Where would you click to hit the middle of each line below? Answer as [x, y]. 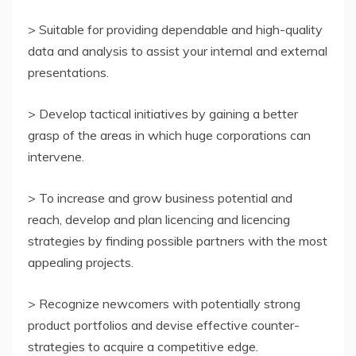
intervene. [56, 156]
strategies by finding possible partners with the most [178, 240]
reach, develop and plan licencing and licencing [159, 219]
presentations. [68, 72]
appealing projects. [81, 262]
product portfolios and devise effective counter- [164, 325]
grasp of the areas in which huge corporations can [169, 135]
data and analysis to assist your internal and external [178, 50]
